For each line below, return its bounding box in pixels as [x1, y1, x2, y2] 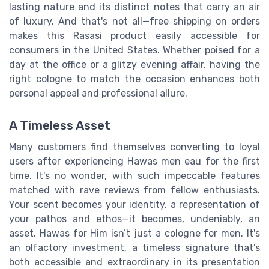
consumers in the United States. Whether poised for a [9, 44, 260, 56]
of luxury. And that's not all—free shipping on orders [9, 15, 260, 27]
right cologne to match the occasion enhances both [9, 73, 260, 85]
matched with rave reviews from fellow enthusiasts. [9, 184, 260, 196]
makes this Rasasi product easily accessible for [9, 29, 260, 41]
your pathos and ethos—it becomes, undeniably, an [9, 213, 260, 225]
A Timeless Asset [9, 118, 110, 133]
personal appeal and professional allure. [9, 87, 187, 99]
